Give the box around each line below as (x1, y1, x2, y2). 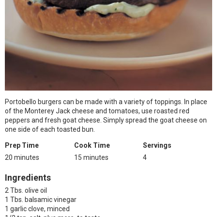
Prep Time (5, 141, 39, 149)
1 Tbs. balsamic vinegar (5, 196, 77, 203)
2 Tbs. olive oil (5, 186, 47, 194)
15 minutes (74, 154, 108, 161)
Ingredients (5, 172, 51, 183)
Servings (143, 141, 172, 149)
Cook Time (74, 141, 110, 149)
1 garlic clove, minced (5, 205, 70, 213)
